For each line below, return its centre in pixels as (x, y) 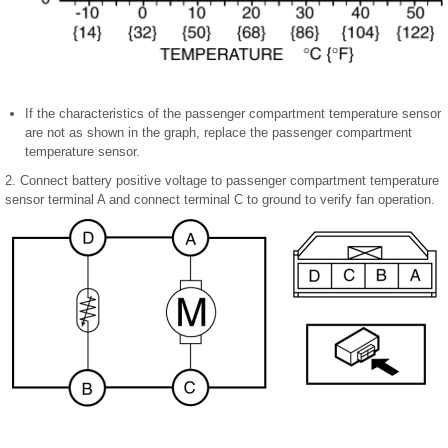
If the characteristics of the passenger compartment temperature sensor (233, 113)
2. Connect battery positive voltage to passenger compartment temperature (222, 180)
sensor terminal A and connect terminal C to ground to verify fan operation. (220, 199)
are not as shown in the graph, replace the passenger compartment (218, 132)
